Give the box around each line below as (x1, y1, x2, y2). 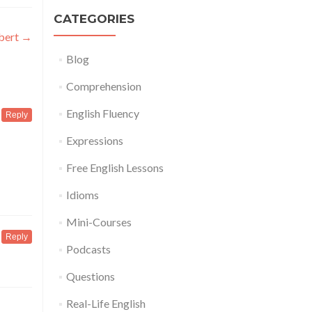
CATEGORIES (54, 12, 134, 26)
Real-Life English (65, 297, 146, 311)
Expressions (65, 134, 123, 148)
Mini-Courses (65, 215, 132, 229)
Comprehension (65, 79, 141, 93)
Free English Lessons (65, 161, 164, 175)
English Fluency (65, 107, 139, 120)
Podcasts (65, 242, 111, 256)
